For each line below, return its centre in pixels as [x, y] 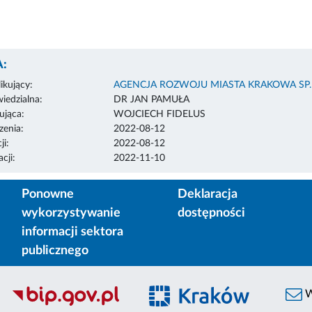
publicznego [55, 250]
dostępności [211, 213]
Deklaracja [208, 194]
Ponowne [48, 194]
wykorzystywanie [71, 213]
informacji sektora [72, 232]
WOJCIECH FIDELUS [159, 114]
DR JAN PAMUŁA [151, 99]
